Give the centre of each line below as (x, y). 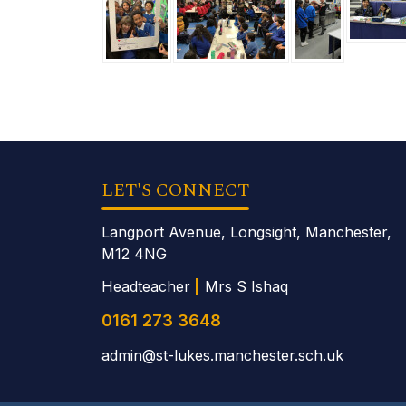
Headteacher (146, 286)
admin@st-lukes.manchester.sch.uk (222, 355)
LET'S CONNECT (175, 190)
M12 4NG (134, 254)
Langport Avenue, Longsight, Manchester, (246, 232)
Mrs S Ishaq (246, 286)
